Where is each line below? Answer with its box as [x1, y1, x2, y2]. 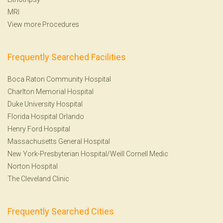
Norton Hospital [7, 162, 58, 170]
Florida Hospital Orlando [7, 112, 84, 120]
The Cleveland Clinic [7, 174, 69, 183]
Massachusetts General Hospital [7, 137, 110, 145]
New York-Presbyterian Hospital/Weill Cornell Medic [7, 149, 168, 158]
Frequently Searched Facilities [7, 51, 126, 62]
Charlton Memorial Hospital [7, 87, 94, 96]
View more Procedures [7, 20, 79, 28]
